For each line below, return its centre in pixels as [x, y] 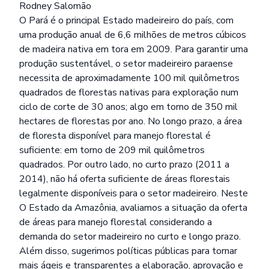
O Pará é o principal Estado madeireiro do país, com [126, 20]
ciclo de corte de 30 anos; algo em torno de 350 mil [128, 107]
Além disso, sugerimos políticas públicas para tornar [128, 251]
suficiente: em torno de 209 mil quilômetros [112, 150]
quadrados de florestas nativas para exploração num [129, 92]
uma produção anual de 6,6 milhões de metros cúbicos [133, 35]
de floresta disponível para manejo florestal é [115, 136]
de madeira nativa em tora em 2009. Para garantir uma [134, 49]
